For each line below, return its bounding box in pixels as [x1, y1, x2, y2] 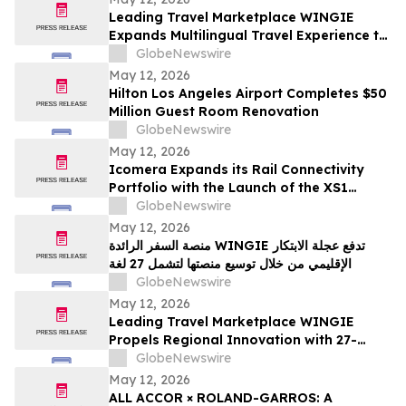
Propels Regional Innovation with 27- [109, 332, 357, 349]
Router [109, 198, 154, 215]
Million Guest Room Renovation [109, 103, 319, 121]
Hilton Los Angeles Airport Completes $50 [109, 85, 387, 102]
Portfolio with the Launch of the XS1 [109, 179, 348, 197]
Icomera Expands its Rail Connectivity [109, 161, 364, 179]
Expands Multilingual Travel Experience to [109, 27, 388, 44]
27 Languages [109, 45, 202, 63]
